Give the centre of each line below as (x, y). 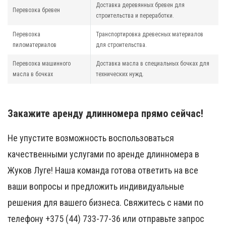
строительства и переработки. (135, 16)
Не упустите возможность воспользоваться (91, 138)
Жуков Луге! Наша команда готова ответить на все (103, 171)
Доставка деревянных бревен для (140, 5)
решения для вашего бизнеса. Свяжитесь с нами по (105, 203)
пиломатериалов (35, 45)
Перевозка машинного (42, 64)
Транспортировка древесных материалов (150, 35)
